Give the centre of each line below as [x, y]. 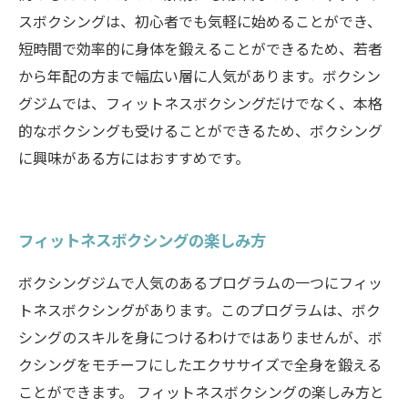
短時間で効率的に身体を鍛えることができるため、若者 [200, 48]
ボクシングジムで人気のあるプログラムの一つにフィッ [200, 282]
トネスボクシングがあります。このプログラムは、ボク [199, 310]
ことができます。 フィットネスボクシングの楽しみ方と [201, 392]
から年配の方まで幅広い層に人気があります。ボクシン [199, 76]
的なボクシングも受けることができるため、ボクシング [200, 130]
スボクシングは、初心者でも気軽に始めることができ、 [200, 21]
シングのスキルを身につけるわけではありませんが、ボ [200, 337]
